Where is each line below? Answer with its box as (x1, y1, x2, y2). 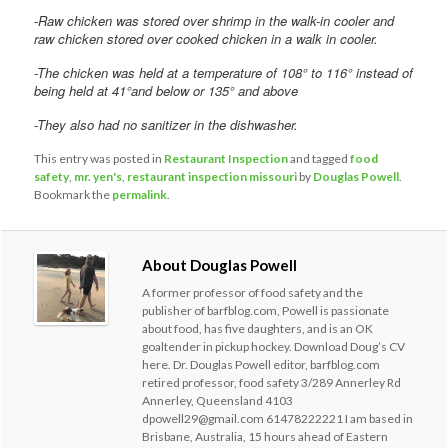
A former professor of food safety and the (142, 285, 364, 301)
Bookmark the (34, 186, 113, 202)
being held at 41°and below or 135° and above (34, 80, 299, 100)
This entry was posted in (34, 150, 165, 166)
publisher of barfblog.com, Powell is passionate (142, 303, 390, 319)
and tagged (288, 150, 351, 166)
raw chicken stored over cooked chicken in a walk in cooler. (34, 28, 379, 48)
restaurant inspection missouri (127, 168, 298, 184)
